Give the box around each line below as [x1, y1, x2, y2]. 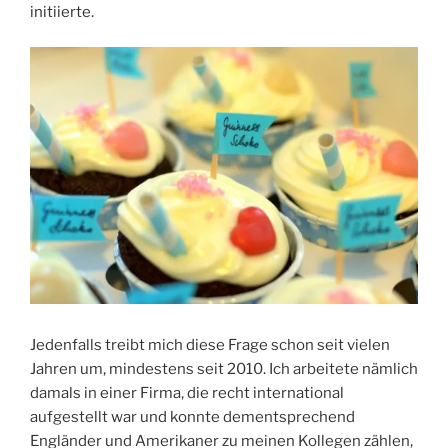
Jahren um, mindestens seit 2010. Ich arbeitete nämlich [30, 360, 418, 379]
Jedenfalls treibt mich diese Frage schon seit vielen [30, 336, 390, 355]
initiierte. [30, 3, 94, 22]
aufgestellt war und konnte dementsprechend [30, 408, 355, 427]
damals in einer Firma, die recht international [30, 384, 344, 403]
